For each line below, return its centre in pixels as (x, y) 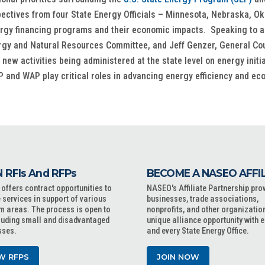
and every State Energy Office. (198, 231)
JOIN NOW (178, 257)
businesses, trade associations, (203, 199)
